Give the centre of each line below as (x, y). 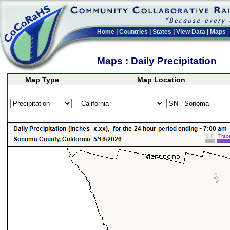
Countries (133, 32)
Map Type (41, 80)
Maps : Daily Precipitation (158, 61)
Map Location (160, 80)
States (162, 32)
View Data (191, 32)
